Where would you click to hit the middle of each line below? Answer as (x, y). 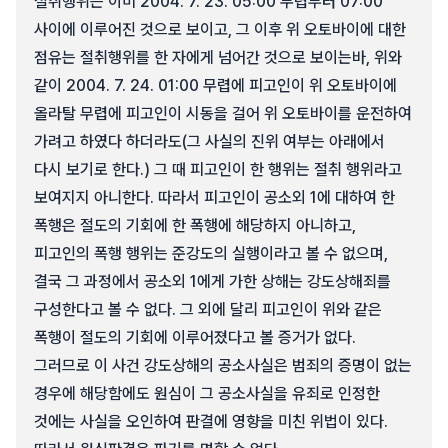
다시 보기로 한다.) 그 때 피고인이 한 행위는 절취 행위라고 (218, 169)
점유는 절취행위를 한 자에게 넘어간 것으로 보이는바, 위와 (218, 57)
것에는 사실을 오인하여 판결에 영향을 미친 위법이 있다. (211, 421)
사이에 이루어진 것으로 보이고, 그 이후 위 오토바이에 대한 (220, 29)
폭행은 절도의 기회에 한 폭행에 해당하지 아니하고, (195, 225)
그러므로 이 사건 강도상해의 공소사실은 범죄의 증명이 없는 (223, 365)
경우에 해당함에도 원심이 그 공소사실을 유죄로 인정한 (207, 393)
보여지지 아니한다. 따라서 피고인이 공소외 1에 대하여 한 (214, 197)
